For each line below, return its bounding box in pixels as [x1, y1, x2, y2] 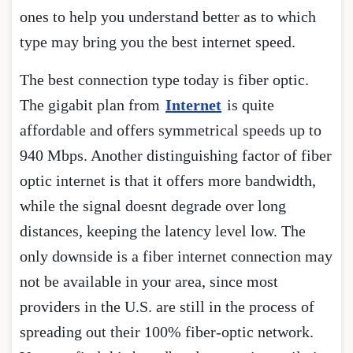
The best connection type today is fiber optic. [20, 70, 309, 88]
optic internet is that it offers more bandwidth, [20, 171, 316, 189]
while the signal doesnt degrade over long [20, 196, 286, 214]
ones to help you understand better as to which [20, 7, 316, 25]
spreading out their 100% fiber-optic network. [20, 322, 314, 340]
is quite [223, 95, 274, 113]
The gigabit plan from [20, 95, 164, 113]
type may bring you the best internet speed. [20, 32, 295, 50]
